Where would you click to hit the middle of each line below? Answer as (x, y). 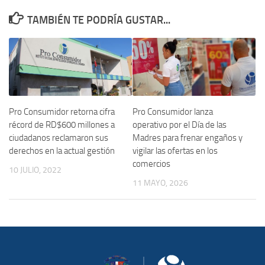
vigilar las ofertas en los (175, 151)
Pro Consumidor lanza (173, 112)
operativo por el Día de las (180, 125)
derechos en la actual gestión (62, 151)
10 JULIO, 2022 (35, 170)
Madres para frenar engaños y (188, 138)
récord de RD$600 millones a (62, 125)
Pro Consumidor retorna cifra (62, 112)
